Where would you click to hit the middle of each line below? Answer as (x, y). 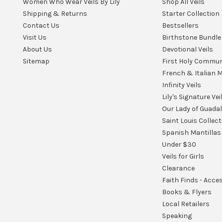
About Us (37, 49)
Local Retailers (186, 204)
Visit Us (35, 37)
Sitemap (36, 61)
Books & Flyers (187, 192)
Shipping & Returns (55, 14)
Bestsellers (180, 26)
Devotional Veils (187, 49)
